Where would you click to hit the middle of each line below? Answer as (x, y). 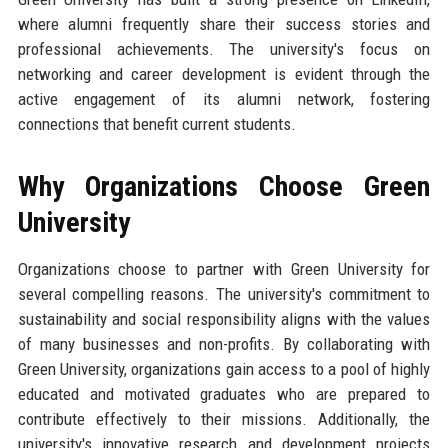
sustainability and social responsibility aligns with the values (224, 318)
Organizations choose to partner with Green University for (224, 268)
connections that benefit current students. (156, 123)
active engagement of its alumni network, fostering (224, 98)
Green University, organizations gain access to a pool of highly (224, 368)
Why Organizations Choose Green (224, 186)
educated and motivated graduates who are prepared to (224, 393)
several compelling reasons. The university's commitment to (224, 293)
